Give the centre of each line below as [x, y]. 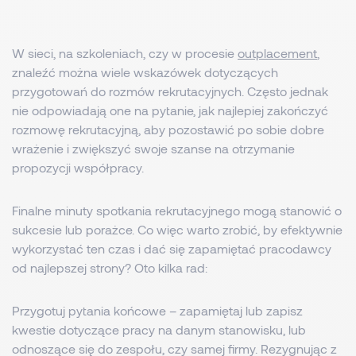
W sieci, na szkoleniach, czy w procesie [125, 53]
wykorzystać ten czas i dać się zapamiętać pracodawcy [172, 248]
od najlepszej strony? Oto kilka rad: [110, 267]
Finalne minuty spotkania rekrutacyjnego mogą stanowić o [177, 210]
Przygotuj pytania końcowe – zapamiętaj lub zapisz [157, 310]
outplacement [277, 53]
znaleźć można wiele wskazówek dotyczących [145, 72]
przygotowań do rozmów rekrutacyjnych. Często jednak [170, 91]
